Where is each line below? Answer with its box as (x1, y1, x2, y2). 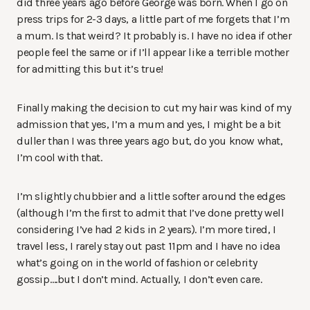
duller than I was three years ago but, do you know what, (17, 134, 283, 148)
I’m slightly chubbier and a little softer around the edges (17, 190, 286, 203)
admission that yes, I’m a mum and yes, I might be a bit (17, 118, 282, 131)
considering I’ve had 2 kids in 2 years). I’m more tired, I (17, 223, 276, 237)
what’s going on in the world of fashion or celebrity (17, 256, 257, 270)
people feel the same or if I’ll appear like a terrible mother (17, 46, 289, 60)
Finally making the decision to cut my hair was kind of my (17, 101, 291, 115)
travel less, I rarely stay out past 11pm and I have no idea (17, 239, 280, 253)
